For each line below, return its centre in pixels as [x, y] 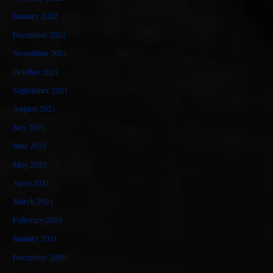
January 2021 [36, 239]
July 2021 [30, 127]
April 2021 [32, 183]
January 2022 [36, 16]
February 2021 [38, 220]
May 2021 [30, 164]
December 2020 [40, 257]
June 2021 [30, 146]
